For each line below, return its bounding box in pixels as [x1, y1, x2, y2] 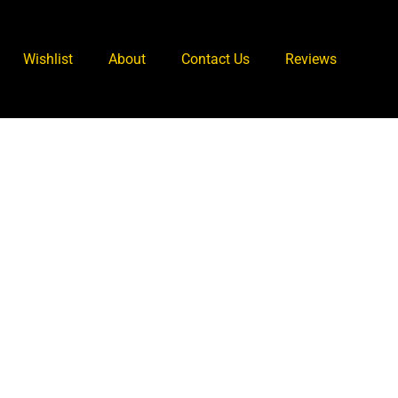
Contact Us [181, 51, 250, 68]
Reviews [285, 51, 337, 68]
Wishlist [23, 51, 73, 68]
